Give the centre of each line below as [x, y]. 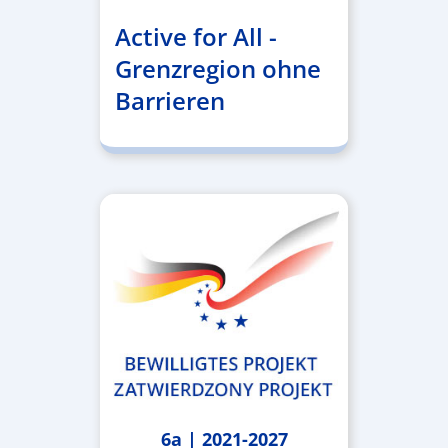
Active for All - [195, 37]
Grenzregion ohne [217, 69]
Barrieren [169, 101]
